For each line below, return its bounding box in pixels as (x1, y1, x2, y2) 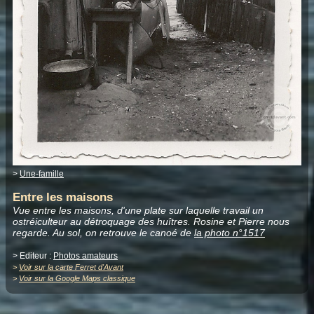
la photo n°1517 (194, 226, 265, 238)
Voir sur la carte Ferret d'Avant (19, 262, 123, 271)
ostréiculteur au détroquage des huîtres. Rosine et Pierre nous (13, 215, 289, 227)
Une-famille (20, 168, 64, 179)
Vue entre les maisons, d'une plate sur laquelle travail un (13, 204, 264, 216)
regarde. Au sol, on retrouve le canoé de (13, 226, 194, 238)
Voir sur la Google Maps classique (19, 273, 135, 282)
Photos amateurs (53, 250, 118, 261)
